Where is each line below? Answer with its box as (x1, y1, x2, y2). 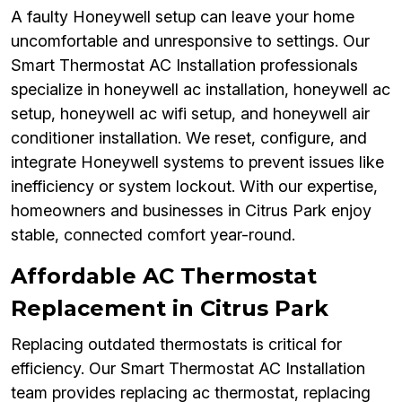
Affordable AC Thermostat (11, 263, 317, 290)
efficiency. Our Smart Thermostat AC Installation (11, 359, 365, 379)
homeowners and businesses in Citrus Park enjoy (11, 201, 371, 221)
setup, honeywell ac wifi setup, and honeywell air (11, 104, 370, 124)
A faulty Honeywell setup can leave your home (11, 7, 354, 27)
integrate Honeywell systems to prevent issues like (11, 153, 384, 172)
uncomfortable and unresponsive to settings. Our (11, 31, 370, 51)
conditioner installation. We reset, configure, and (11, 128, 367, 148)
